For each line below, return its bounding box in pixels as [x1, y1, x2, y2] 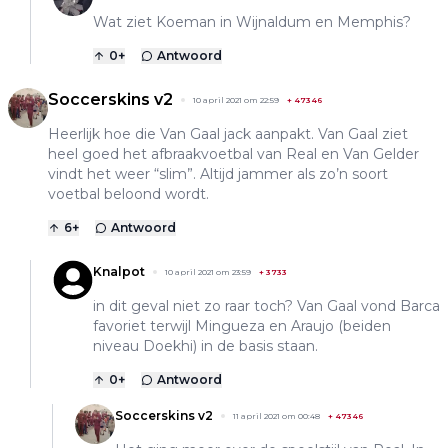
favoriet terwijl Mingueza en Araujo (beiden [93, 317, 391, 336]
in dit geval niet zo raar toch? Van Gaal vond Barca [93, 297, 440, 316]
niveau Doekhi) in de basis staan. [93, 337, 318, 356]
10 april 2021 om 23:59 [165, 267, 251, 278]
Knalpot [93, 264, 145, 280]
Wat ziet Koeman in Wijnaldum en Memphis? [93, 13, 411, 32]
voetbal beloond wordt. [48, 185, 209, 204]
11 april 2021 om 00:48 [233, 411, 320, 422]
